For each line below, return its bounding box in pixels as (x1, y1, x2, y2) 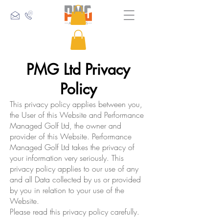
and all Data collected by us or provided (10, 174, 141, 185)
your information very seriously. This (10, 152, 124, 163)
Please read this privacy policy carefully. (10, 206, 139, 217)
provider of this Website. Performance (10, 131, 131, 142)
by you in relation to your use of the (10, 184, 124, 196)
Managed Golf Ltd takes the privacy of (10, 141, 134, 153)
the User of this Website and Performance (10, 109, 144, 120)
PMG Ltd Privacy (26, 59, 130, 79)
